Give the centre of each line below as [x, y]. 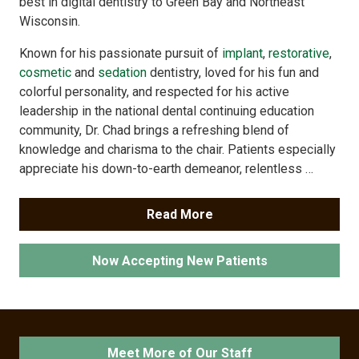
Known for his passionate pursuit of [121, 53]
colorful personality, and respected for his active [154, 91]
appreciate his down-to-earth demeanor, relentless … [166, 168]
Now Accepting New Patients [179, 260]
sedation [122, 72]
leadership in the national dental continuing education [167, 111]
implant [242, 53]
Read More [179, 215]
